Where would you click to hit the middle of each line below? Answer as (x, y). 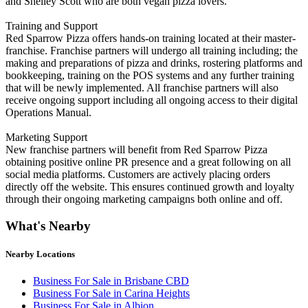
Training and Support (52, 25)
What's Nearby (48, 225)
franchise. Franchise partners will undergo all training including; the (152, 50)
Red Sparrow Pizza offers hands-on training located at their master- (151, 38)
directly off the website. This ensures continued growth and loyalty (150, 186)
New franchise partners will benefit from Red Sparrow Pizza (136, 149)
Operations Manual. (48, 112)
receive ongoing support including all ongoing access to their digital (152, 100)
